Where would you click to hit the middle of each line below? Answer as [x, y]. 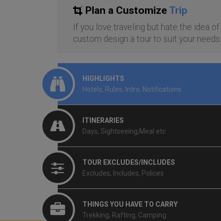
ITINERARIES [103, 120]
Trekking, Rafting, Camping [124, 215]
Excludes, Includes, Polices [123, 173]
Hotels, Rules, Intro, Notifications [132, 89]
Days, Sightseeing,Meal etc [124, 131]
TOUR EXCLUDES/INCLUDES [129, 162]
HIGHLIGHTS [103, 78]
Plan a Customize [127, 10]
